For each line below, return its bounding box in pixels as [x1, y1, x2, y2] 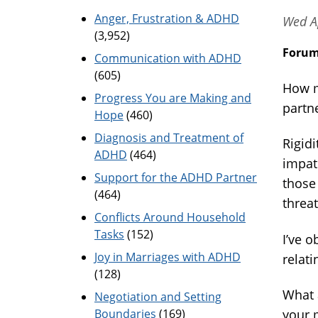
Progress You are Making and [94, 90, 251, 106]
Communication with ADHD [94, 50, 241, 66]
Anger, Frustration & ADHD [94, 11, 239, 26]
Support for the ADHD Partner [94, 170, 257, 185]
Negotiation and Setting [94, 289, 221, 305]
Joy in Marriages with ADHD [94, 249, 241, 265]
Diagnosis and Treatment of [94, 130, 243, 146]
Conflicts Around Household [94, 209, 246, 225]
